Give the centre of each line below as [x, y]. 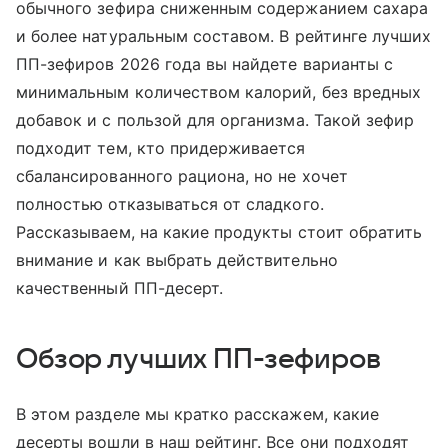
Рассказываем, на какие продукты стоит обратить [219, 232]
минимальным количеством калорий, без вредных [219, 92]
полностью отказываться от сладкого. [170, 204]
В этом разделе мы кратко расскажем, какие [197, 414]
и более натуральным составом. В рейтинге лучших [224, 36]
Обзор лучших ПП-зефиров [198, 359]
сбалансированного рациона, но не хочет [182, 176]
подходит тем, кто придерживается [161, 148]
